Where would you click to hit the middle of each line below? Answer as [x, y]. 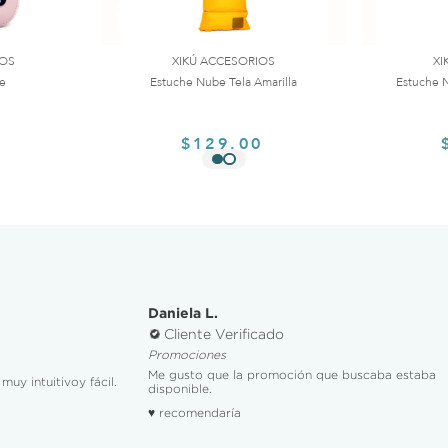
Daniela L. [182, 313]
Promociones [186, 354]
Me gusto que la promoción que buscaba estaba [291, 374]
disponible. [179, 388]
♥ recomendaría [194, 412]
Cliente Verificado [223, 334]
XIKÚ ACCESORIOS [224, 60]
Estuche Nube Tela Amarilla [224, 81]
